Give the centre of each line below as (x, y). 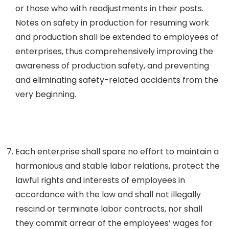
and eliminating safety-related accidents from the (117, 80)
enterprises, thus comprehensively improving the (114, 51)
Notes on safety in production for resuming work (112, 23)
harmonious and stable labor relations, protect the (118, 166)
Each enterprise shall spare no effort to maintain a (117, 152)
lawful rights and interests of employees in (100, 180)
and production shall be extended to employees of (117, 37)
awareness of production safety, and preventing (112, 66)
